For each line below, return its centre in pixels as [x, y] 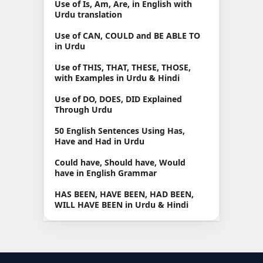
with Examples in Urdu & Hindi [117, 78]
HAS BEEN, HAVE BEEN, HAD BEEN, [124, 194]
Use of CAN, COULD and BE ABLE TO [127, 36]
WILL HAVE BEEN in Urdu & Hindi [122, 205]
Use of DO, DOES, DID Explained [118, 99]
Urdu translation [88, 14]
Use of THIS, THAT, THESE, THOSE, [123, 67]
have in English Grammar [106, 173]
